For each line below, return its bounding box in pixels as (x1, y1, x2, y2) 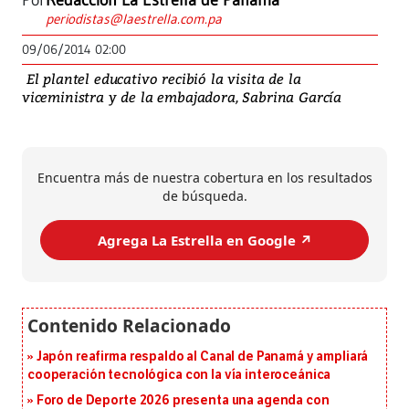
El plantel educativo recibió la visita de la (22, 69, 301, 89)
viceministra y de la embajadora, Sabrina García (22, 88, 342, 107)
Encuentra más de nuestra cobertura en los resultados (37, 169, 372, 187)
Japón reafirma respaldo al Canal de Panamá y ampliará (36, 349, 369, 365)
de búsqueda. (162, 187, 247, 205)
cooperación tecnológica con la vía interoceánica (27, 367, 331, 383)
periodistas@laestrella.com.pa (46, 10, 222, 28)
